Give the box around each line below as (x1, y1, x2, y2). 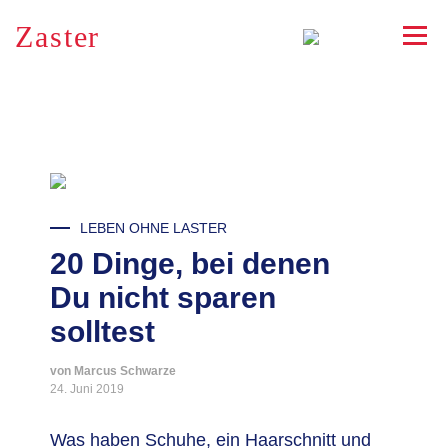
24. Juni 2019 (50, 382, 124, 396)
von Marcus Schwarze (50, 364, 176, 378)
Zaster (15, 20, 99, 53)
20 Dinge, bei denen (50, 247, 330, 280)
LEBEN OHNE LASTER (80, 220, 227, 236)
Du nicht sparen (50, 281, 276, 314)
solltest (50, 315, 155, 348)
